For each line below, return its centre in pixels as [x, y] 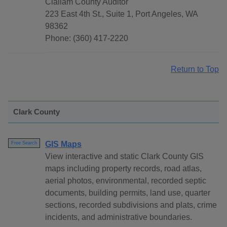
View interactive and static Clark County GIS [124, 157]
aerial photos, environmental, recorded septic [126, 181]
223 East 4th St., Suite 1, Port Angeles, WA [121, 14]
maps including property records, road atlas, [123, 169]
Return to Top [195, 69]
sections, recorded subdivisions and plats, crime [131, 205]
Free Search [24, 143]
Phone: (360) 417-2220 [87, 39]
